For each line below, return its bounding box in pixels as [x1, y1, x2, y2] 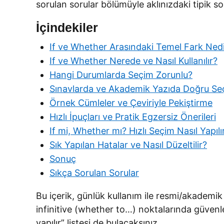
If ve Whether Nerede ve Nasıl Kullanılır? [49, 55, 217, 66]
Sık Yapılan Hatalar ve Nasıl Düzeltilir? [49, 139, 207, 150]
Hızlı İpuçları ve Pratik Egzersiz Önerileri [49, 111, 216, 122]
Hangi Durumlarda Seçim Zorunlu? [49, 69, 192, 80]
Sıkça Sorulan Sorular [49, 167, 139, 178]
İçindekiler [36, 20, 98, 34]
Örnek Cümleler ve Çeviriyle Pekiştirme [49, 97, 212, 108]
